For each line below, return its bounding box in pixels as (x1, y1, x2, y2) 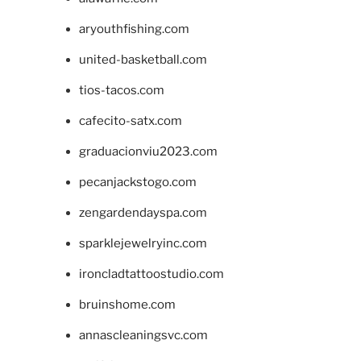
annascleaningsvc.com (78, 328, 208, 343)
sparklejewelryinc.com (78, 236, 207, 251)
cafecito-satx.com (78, 114, 182, 129)
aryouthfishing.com (78, 22, 189, 37)
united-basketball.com (78, 52, 207, 68)
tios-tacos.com (78, 83, 164, 98)
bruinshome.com (78, 297, 176, 313)
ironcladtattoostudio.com (78, 267, 224, 282)
